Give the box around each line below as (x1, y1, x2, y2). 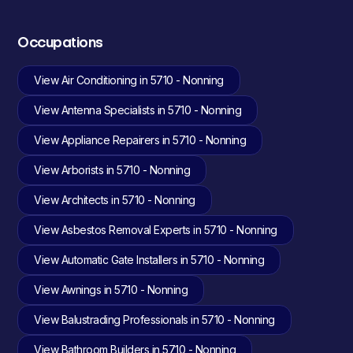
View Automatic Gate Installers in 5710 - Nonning (34, 253, 265, 266)
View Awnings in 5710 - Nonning (34, 283, 188, 296)
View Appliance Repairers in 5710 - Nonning (34, 133, 247, 147)
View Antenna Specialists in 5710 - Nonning (34, 103, 242, 117)
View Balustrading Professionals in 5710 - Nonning (34, 313, 275, 326)
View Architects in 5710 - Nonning (34, 193, 195, 206)
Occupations (17, 35, 103, 50)
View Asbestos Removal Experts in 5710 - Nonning (34, 223, 277, 236)
